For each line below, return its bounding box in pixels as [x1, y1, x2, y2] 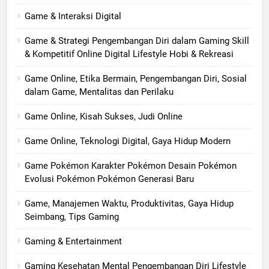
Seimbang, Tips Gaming [25, 211, 119, 222]
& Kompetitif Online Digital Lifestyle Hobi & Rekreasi [25, 48, 234, 59]
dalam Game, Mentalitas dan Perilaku [25, 86, 174, 97]
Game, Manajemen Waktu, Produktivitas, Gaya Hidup [25, 198, 234, 209]
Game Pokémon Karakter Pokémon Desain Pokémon [25, 160, 237, 171]
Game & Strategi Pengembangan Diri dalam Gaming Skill [25, 35, 249, 46]
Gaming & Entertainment [25, 235, 122, 247]
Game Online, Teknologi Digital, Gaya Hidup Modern [25, 135, 231, 147]
